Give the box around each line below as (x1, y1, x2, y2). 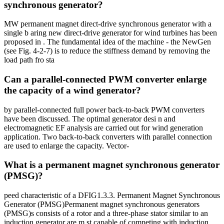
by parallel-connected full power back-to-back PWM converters (4, 105, 204, 114)
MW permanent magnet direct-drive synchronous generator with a (4, 19, 211, 28)
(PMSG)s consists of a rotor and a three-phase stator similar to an (4, 209, 208, 218)
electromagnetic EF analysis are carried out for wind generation (4, 123, 203, 132)
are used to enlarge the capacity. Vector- (4, 141, 129, 150)
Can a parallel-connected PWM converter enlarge (4, 74, 206, 85)
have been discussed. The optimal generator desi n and (4, 114, 175, 123)
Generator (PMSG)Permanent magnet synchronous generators (4, 200, 199, 209)
